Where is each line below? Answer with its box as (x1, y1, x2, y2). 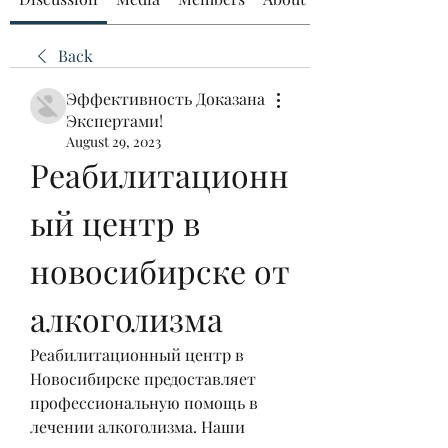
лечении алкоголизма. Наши (30, 416, 245, 437)
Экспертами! (66, 110, 163, 131)
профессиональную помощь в (30, 392, 258, 413)
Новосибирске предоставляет (30, 368, 256, 389)
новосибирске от (30, 249, 290, 292)
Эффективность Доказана (66, 88, 265, 109)
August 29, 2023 (66, 132, 161, 151)
